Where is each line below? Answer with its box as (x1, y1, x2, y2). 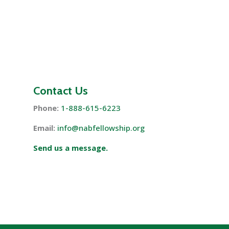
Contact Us (33, 83, 88, 98)
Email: (33, 122, 55, 133)
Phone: (33, 102, 59, 113)
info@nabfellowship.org (57, 122, 145, 133)
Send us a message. (33, 142, 108, 153)
